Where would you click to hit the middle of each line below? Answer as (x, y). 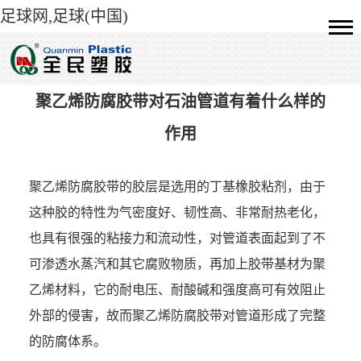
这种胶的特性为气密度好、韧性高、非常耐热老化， (177, 212)
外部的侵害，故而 (80, 315)
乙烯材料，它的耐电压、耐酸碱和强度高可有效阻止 (177, 289)
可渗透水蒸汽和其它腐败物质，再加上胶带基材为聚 (177, 263)
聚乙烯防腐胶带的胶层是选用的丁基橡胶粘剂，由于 (177, 186)
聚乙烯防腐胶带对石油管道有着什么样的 (180, 101)
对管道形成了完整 (274, 315)
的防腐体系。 (67, 341)
